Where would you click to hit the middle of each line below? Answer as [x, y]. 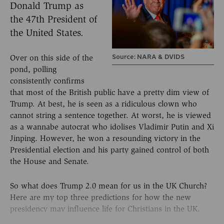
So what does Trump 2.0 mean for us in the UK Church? [108, 185]
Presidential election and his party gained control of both [109, 150]
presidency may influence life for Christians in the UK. [105, 208]
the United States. [47, 32]
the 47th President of [53, 19]
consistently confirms [47, 81]
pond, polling [33, 69]
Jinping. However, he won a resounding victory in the [105, 138]
